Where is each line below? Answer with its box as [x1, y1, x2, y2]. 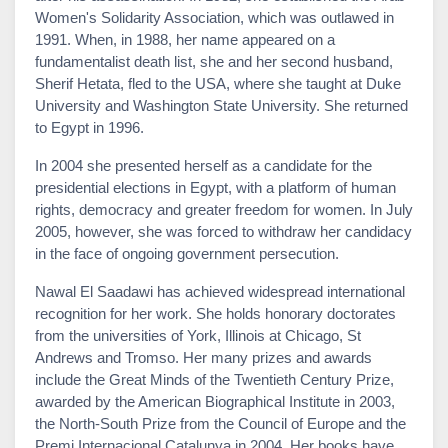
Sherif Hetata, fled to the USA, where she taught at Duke [35, 74, 401, 92]
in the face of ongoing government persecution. [35, 244, 339, 262]
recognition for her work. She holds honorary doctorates [35, 304, 396, 322]
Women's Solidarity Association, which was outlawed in [35, 8, 394, 26]
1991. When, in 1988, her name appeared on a [35, 30, 335, 48]
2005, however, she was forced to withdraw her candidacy [35, 222, 412, 240]
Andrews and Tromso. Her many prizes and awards [35, 348, 372, 366]
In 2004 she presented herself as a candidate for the [35, 156, 372, 174]
